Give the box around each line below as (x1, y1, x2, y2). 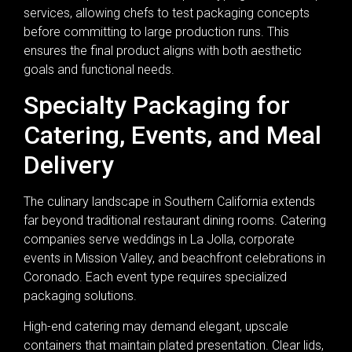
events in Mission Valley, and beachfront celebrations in (24, 251, 325, 266)
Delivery (24, 150, 114, 181)
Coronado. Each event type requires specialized (24, 269, 287, 285)
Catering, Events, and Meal (24, 120, 321, 151)
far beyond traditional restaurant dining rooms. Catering (24, 213, 326, 229)
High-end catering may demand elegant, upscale (24, 318, 288, 334)
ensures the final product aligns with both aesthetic (24, 42, 302, 58)
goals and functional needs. (24, 61, 174, 77)
